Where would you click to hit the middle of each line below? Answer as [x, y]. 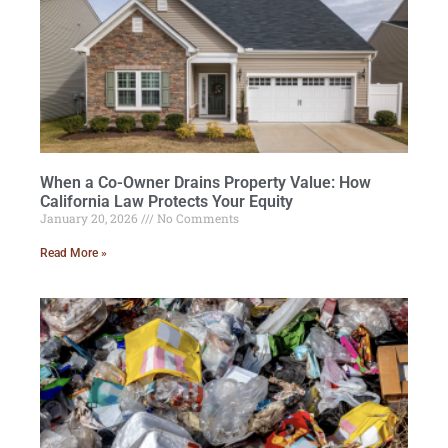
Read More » [73, 253]
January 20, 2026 [90, 218]
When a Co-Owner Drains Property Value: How [205, 183]
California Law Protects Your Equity [166, 202]
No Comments [196, 218]
